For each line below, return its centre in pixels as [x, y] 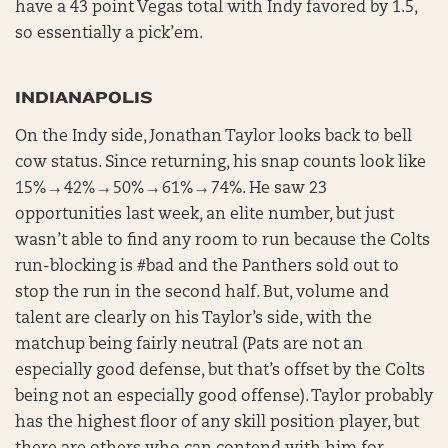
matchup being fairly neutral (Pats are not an [189, 344]
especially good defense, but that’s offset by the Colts [220, 370]
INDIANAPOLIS [84, 97]
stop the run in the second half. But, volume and [202, 292]
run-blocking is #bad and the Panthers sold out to [207, 266]
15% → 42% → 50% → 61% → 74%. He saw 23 [171, 188]
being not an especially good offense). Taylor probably [224, 396]
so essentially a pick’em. [111, 33]
